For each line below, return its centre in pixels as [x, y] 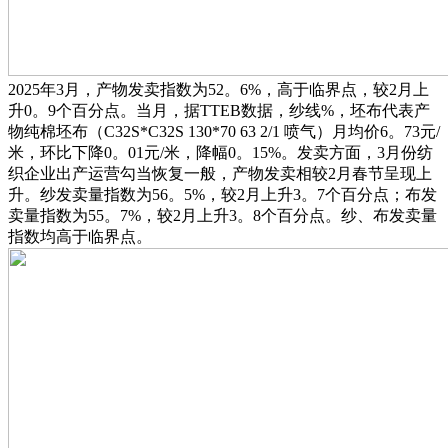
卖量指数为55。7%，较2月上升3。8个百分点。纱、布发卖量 [222, 215]
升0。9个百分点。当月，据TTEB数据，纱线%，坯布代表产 [219, 110]
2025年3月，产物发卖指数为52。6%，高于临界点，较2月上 [218, 89]
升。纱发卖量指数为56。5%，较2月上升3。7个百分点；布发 [222, 194]
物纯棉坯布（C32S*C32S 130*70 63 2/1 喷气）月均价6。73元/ [224, 131]
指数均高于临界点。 [80, 236]
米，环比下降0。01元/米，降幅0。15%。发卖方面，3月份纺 [220, 152]
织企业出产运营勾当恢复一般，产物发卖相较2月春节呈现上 [220, 173]
